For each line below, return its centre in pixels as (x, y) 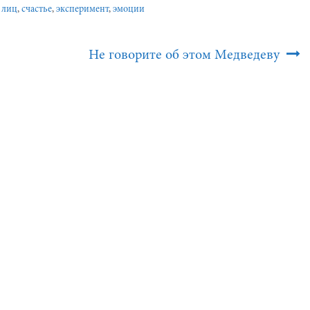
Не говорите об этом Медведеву (186, 55)
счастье (37, 10)
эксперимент (82, 10)
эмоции (129, 10)
